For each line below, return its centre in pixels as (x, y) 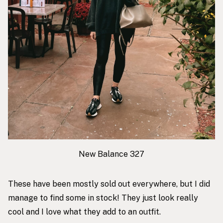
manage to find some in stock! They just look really (103, 198)
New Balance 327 (111, 154)
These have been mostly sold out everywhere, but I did (109, 184)
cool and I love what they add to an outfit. (84, 212)
